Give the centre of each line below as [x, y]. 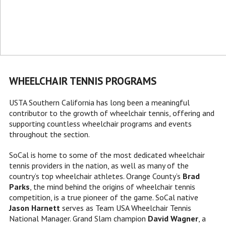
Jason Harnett [35, 208]
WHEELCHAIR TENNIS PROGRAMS [83, 81]
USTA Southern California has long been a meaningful [99, 103]
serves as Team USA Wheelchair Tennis [126, 208]
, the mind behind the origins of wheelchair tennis [112, 187]
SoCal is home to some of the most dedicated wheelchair [107, 155]
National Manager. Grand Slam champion [78, 219]
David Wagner [173, 219]
